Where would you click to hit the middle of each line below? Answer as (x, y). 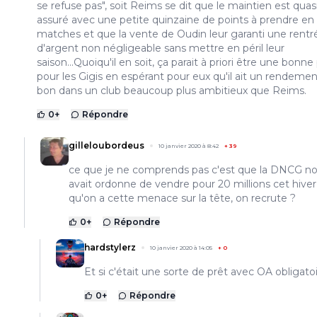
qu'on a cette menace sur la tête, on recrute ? (182, 198)
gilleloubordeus (106, 146)
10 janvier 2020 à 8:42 (189, 146)
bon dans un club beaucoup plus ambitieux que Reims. (172, 91)
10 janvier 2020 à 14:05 (181, 248)
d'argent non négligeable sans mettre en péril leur (161, 48)
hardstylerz (110, 248)
